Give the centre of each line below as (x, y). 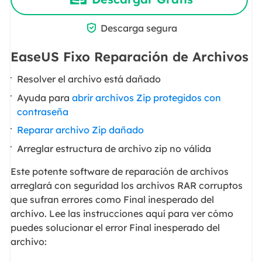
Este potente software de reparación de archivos (119, 171)
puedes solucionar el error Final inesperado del (115, 227)
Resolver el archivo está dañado (89, 79)
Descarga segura (139, 28)
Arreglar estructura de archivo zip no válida (114, 148)
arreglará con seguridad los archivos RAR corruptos (126, 185)
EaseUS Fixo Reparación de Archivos (129, 57)
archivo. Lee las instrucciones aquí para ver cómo (122, 213)
